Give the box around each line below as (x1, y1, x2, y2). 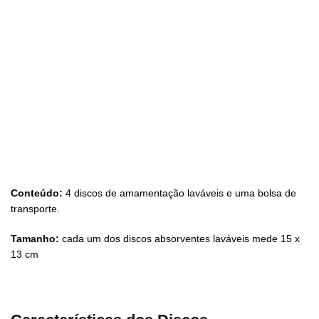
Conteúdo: (11, 187, 63, 199)
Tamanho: (11, 232, 59, 244)
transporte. (11, 203, 60, 215)
